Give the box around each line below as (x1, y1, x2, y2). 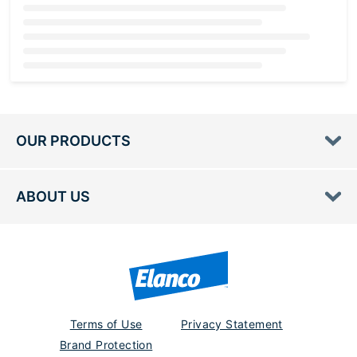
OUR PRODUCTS (16, 132, 131, 150)
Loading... (22, 77, 84, 93)
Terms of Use (69, 317, 143, 331)
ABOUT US (16, 188, 90, 206)
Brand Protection (59, 338, 153, 351)
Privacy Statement (181, 317, 283, 331)
